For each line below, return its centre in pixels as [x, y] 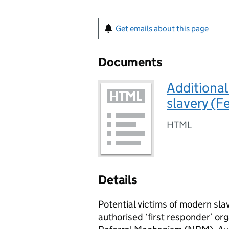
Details [118, 180]
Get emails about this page [162, 28]
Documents [130, 62]
